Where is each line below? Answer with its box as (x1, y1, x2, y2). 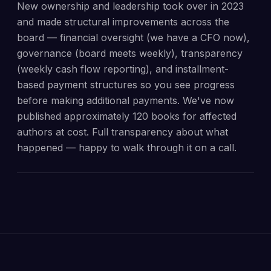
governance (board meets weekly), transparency (17, 47, 243, 59)
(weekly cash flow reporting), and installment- (17, 63, 229, 75)
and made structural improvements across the (17, 16, 229, 28)
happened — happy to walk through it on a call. (17, 142, 237, 154)
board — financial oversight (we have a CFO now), (17, 31, 250, 44)
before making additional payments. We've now (17, 94, 234, 106)
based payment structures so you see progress (17, 79, 235, 91)
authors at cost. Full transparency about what (17, 126, 228, 138)
